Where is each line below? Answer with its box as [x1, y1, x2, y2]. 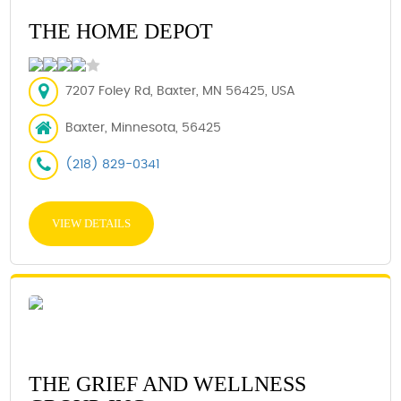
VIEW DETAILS [52, 217, 132, 230]
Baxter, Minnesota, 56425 [65, 122, 222, 134]
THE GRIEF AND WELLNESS [29, 372, 307, 396]
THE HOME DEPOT [29, 20, 214, 43]
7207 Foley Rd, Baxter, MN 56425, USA [65, 85, 296, 98]
